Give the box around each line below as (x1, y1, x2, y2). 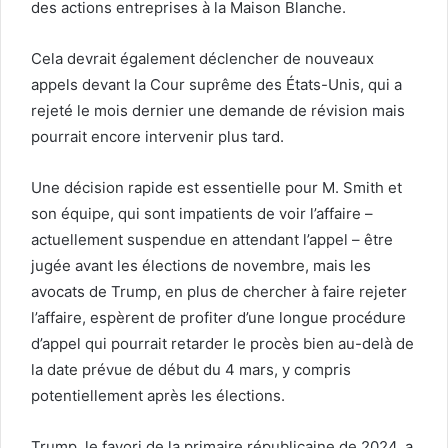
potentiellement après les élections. (31, 385, 285, 405)
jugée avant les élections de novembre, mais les (31, 255, 371, 275)
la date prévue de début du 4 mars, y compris (31, 359, 351, 379)
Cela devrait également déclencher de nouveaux (31, 48, 374, 68)
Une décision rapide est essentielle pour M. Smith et (31, 177, 402, 197)
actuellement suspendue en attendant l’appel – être (31, 229, 393, 249)
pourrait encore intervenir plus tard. (31, 126, 284, 146)
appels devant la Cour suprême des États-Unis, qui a (31, 74, 402, 94)
